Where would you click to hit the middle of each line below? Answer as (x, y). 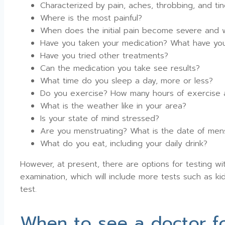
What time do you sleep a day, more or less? (127, 81)
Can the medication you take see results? (120, 68)
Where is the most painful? (91, 18)
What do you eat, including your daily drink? (124, 143)
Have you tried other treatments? (104, 55)
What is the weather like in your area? (113, 106)
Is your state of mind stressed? (100, 118)
